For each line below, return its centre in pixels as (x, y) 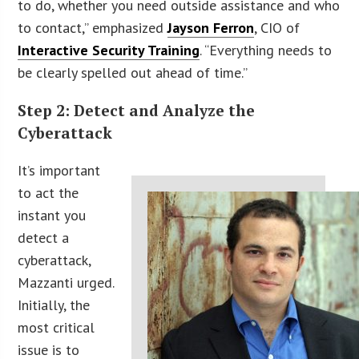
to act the (48, 193)
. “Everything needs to (266, 50)
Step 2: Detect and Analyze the (137, 110)
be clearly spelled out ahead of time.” (133, 72)
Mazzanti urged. (66, 283)
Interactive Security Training (109, 50)
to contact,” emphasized (93, 27)
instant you (52, 216)
